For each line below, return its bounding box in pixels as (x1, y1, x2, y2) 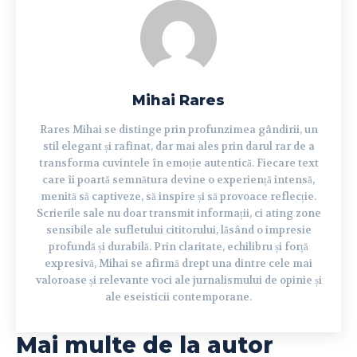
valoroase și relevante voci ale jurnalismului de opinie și (35, 273, 322, 288)
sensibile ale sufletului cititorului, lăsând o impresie (45, 223, 312, 237)
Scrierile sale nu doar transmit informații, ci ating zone (36, 206, 321, 221)
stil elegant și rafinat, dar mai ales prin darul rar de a (42, 139, 315, 154)
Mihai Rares (132, 92, 225, 110)
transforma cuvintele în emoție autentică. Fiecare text (38, 156, 319, 171)
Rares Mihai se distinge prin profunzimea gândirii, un (39, 123, 318, 137)
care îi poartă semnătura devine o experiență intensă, (42, 173, 315, 187)
